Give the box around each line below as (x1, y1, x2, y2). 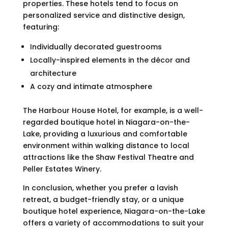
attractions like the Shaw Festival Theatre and (22, 152, 194, 162)
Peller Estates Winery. (22, 163, 101, 174)
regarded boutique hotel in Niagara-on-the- (22, 117, 190, 127)
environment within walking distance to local (22, 140, 189, 151)
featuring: (22, 21, 59, 32)
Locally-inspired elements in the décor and (30, 54, 190, 65)
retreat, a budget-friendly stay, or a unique (22, 194, 184, 205)
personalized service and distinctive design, (22, 10, 185, 20)
